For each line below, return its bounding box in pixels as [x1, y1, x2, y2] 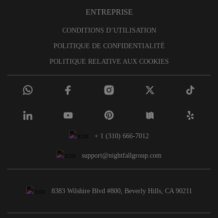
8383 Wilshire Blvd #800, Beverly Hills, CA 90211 [51, 187, 192, 195]
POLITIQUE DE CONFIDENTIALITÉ [53, 42, 165, 50]
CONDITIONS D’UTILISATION [62, 26, 156, 34]
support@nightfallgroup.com [82, 152, 162, 160]
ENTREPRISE [85, 7, 133, 16]
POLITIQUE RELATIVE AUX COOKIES [49, 57, 169, 65]
